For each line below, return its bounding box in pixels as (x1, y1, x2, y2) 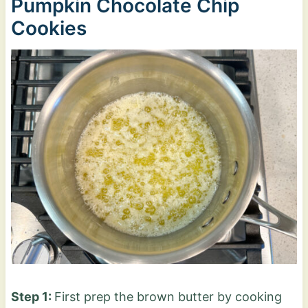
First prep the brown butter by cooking (54, 289, 282, 304)
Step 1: (10, 289, 54, 304)
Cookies (10, 16, 87, 40)
